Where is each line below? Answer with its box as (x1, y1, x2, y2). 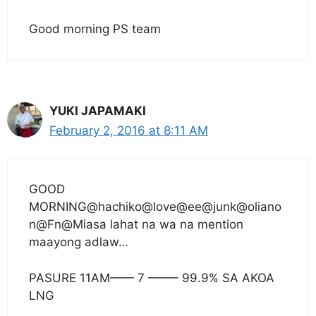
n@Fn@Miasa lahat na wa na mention (29, 217, 243, 231)
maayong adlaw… (29, 235, 128, 249)
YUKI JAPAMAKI (49, 103, 146, 118)
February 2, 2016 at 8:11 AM (49, 123, 208, 138)
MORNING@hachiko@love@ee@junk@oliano (29, 200, 281, 214)
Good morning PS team (29, 21, 161, 36)
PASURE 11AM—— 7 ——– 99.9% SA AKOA (29, 270, 274, 285)
